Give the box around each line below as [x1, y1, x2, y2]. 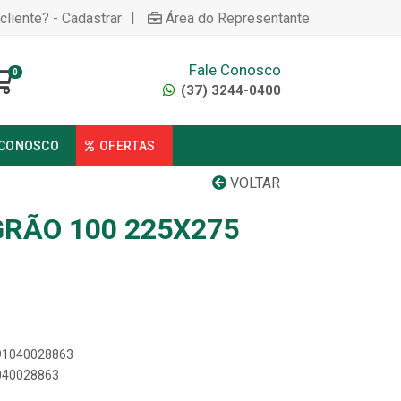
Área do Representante [166, 9, 310, 27]
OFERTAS [99, 139, 156, 153]
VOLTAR [226, 175, 280, 192]
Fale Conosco [188, 60, 281, 79]
